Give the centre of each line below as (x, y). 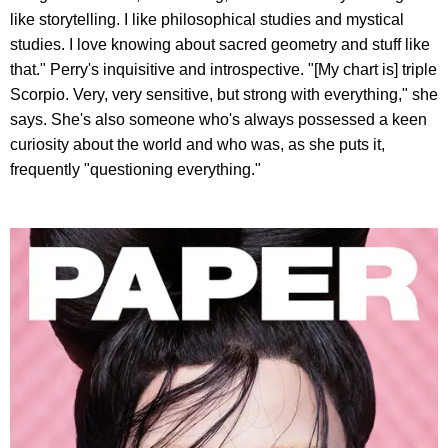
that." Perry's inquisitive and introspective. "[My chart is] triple (223, 69)
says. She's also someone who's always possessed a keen (218, 119)
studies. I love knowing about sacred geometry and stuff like (220, 44)
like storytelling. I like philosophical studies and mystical (207, 19)
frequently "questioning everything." (135, 169)
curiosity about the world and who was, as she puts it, (197, 144)
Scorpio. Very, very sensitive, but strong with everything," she (224, 94)
